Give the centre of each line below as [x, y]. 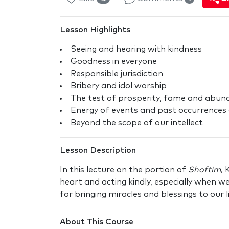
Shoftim [203, 169]
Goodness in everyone [114, 61]
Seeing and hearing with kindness [136, 49]
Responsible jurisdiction [117, 73]
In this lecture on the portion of [123, 169]
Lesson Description [98, 150]
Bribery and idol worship [119, 86]
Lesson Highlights [95, 29]
